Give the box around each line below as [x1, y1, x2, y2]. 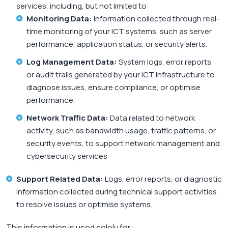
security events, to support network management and [26, 138, 220, 149]
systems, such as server [124, 26, 212, 37]
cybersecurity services [26, 151, 107, 162]
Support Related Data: [16, 174, 103, 185]
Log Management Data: [26, 56, 117, 68]
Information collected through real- [92, 13, 219, 24]
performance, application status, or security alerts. [26, 39, 207, 50]
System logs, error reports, [117, 56, 213, 68]
